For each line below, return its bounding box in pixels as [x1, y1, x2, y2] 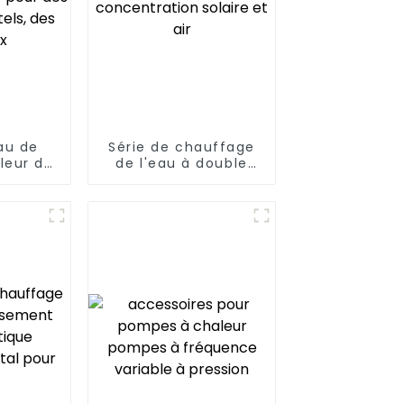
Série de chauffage [108, 138, 255, 157]
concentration [127, 170, 237, 189]
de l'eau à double [115, 154, 248, 173]
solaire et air [133, 187, 230, 206]
